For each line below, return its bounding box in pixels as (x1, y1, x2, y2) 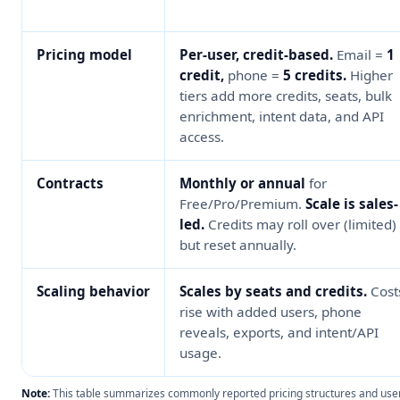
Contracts (37, 174, 104, 193)
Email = (333, 46, 387, 64)
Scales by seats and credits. (179, 282, 367, 301)
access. (179, 128, 224, 146)
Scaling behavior (37, 282, 150, 301)
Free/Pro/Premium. (179, 195, 305, 213)
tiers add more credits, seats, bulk (179, 87, 392, 105)
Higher (346, 66, 393, 85)
